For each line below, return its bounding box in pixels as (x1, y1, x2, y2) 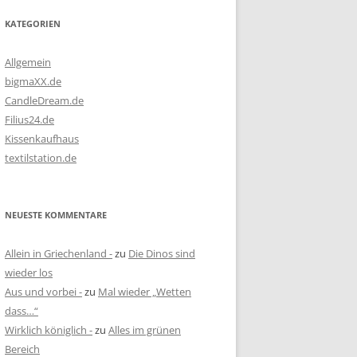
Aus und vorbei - (5, 284, 82, 300)
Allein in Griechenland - (5, 246, 112, 261)
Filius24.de (5, 112, 54, 127)
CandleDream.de (5, 93, 84, 108)
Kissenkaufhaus (5, 131, 79, 147)
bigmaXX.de (5, 74, 61, 89)
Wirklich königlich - (5, 323, 92, 338)
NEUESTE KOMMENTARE (5, 209, 107, 222)
